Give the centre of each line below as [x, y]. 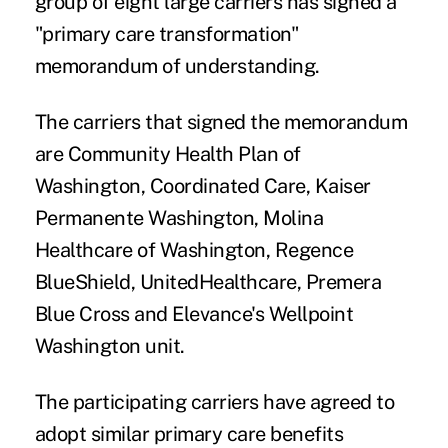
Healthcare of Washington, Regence [194, 249]
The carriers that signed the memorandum [221, 121]
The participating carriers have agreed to [214, 401]
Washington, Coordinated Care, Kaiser [202, 185]
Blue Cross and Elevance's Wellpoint [194, 313]
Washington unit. [109, 345]
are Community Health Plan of [167, 153]
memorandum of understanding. [177, 65]
